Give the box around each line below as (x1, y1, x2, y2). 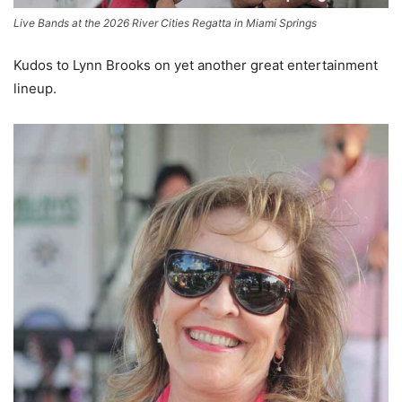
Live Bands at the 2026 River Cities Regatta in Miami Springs (13, 16, 317, 31)
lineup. (13, 80, 57, 98)
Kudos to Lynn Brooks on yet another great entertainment (13, 57, 378, 74)
